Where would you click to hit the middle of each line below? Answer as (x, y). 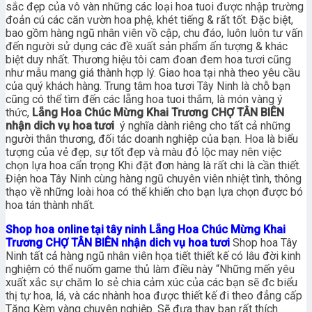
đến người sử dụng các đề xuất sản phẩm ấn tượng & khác (147, 47)
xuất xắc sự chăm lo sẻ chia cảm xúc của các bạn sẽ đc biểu (151, 283)
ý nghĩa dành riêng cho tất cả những (205, 126)
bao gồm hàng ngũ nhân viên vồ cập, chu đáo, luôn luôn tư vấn (154, 33)
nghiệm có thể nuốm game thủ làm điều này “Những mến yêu (150, 270)
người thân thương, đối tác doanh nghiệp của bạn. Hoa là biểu (152, 139)
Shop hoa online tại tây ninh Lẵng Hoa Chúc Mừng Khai (146, 230)
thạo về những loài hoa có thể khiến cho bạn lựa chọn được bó (154, 192)
